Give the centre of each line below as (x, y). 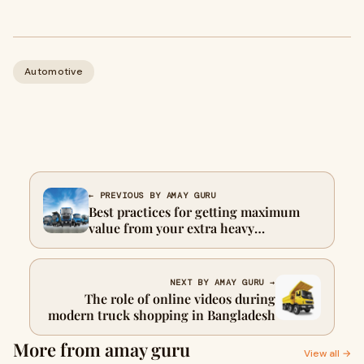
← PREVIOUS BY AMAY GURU (153, 195)
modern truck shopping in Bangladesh (162, 315)
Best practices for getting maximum (194, 212)
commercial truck (141, 244)
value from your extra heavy (171, 228)
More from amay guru (102, 349)
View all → (327, 353)
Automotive (54, 71)
